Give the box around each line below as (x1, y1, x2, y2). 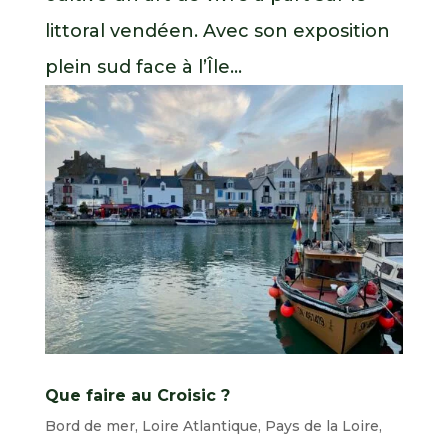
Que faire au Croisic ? (44, 386, 230, 406)
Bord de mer (44, 417, 135, 436)
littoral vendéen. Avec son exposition (44, 20, 390, 43)
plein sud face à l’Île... (44, 56, 242, 79)
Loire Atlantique (141, 417, 258, 436)
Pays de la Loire (264, 417, 379, 436)
